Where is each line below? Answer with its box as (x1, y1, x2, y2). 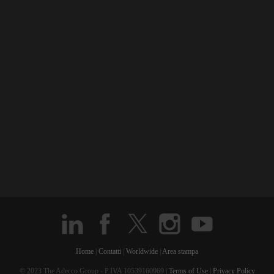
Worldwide (126, 247, 158, 256)
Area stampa (162, 247, 198, 256)
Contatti (98, 247, 121, 256)
